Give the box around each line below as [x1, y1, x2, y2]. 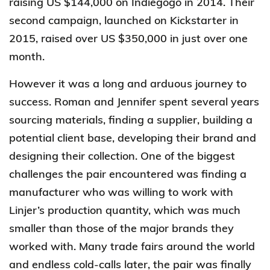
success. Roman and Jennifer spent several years [9, 94, 259, 108]
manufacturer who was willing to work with [9, 184, 233, 199]
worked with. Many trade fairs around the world [9, 239, 255, 253]
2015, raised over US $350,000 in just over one [9, 31, 248, 45]
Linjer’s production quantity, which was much [9, 202, 240, 217]
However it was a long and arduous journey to [9, 76, 246, 90]
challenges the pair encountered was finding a [9, 166, 246, 181]
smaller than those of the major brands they [9, 221, 234, 235]
